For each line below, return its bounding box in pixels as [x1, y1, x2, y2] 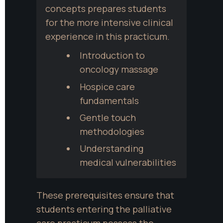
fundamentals [79, 94, 139, 107]
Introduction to [79, 49, 145, 62]
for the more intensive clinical [45, 16, 173, 28]
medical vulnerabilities [79, 156, 176, 169]
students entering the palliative [36, 203, 172, 216]
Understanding [79, 142, 143, 155]
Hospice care [79, 80, 135, 93]
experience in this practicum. [45, 30, 170, 42]
